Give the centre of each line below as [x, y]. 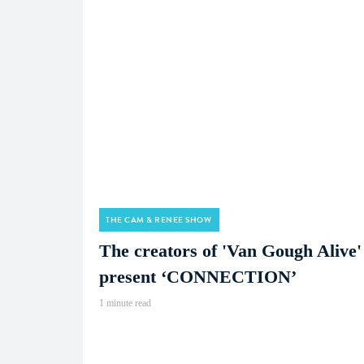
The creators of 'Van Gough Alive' [230, 251]
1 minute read [125, 303]
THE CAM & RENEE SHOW [158, 220]
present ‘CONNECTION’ [198, 277]
